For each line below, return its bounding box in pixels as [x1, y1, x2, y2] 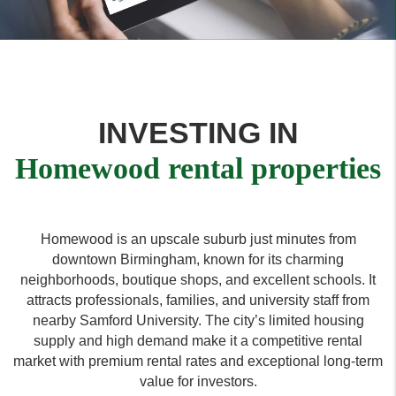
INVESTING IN [97, 116, 299, 149]
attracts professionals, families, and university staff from [27, 293, 369, 308]
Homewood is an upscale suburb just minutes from [40, 232, 356, 247]
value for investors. [139, 374, 257, 389]
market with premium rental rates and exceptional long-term [13, 354, 383, 369]
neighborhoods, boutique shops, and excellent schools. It [20, 272, 376, 287]
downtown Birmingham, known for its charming [52, 252, 344, 267]
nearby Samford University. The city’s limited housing [32, 313, 364, 328]
